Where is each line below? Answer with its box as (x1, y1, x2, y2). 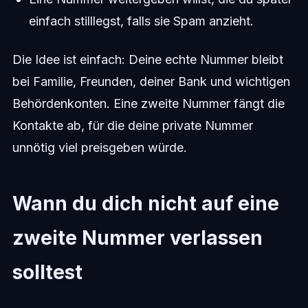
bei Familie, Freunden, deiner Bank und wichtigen (12, 74, 290, 89)
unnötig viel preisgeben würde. (12, 140, 187, 155)
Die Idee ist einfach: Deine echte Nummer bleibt (12, 52, 283, 67)
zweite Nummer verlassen (12, 226, 263, 250)
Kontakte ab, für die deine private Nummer (12, 118, 253, 133)
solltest (12, 261, 82, 284)
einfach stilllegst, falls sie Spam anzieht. (28, 14, 254, 28)
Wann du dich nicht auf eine (12, 192, 279, 215)
